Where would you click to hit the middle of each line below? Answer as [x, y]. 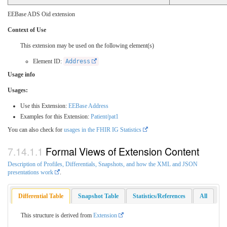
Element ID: [48, 62]
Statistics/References [159, 196]
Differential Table [41, 196]
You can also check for [36, 130]
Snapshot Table [98, 196]
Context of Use [27, 30]
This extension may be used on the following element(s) [87, 46]
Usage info [21, 75]
